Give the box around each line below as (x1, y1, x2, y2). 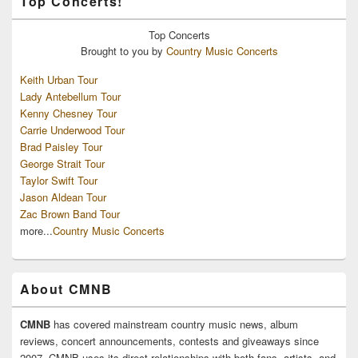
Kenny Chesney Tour (20, 105, 117, 121)
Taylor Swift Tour (20, 173, 97, 189)
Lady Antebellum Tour (20, 89, 121, 105)
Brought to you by (80, 43, 166, 59)
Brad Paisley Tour (20, 139, 102, 155)
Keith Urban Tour (20, 72, 97, 88)
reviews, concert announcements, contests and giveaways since (20, 333, 319, 349)
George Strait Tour (20, 156, 105, 172)
